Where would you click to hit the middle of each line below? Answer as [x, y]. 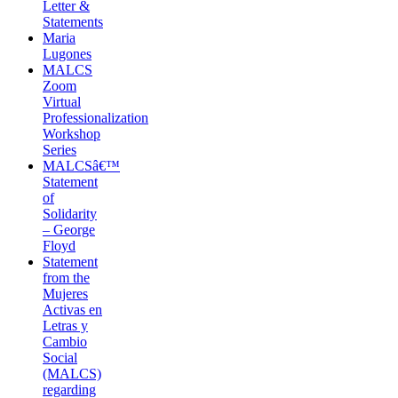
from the [66, 278]
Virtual [62, 102]
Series [60, 150]
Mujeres [65, 294]
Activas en [72, 310]
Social [60, 358]
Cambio [65, 342]
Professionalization [96, 118]
